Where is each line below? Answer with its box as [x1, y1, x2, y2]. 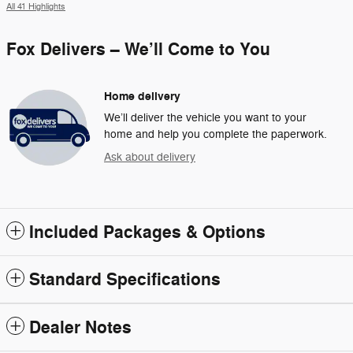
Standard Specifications [29, 268, 221, 291]
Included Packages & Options [29, 221, 266, 243]
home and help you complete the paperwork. [104, 127, 327, 141]
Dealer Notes [29, 316, 132, 339]
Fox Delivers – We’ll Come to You [6, 38, 270, 61]
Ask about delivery [104, 150, 195, 164]
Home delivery [104, 88, 180, 104]
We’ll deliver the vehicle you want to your [104, 110, 307, 124]
